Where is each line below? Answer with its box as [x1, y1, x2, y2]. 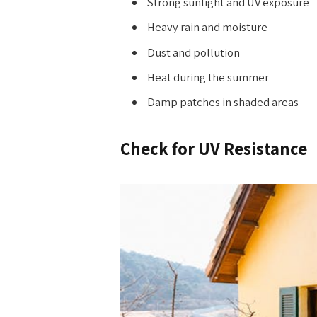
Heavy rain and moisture [146, 19, 267, 35]
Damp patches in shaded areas [146, 94, 299, 110]
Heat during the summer [146, 69, 269, 85]
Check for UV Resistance [120, 137, 307, 160]
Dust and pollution [146, 44, 240, 60]
